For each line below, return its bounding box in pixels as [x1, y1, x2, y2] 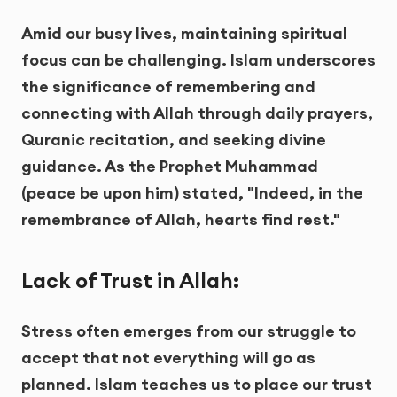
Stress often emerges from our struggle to [21, 320, 356, 341]
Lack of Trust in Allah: [21, 267, 239, 293]
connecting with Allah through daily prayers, [21, 103, 373, 124]
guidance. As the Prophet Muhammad [21, 156, 318, 177]
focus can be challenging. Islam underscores [21, 50, 376, 71]
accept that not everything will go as [21, 346, 315, 368]
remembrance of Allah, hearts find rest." [21, 209, 340, 230]
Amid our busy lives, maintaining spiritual [21, 23, 347, 44]
